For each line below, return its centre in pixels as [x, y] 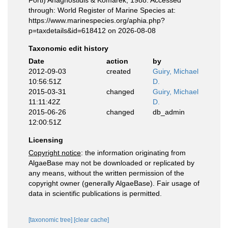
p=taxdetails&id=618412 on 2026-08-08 [92, 31]
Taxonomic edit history [68, 48]
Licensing [46, 140]
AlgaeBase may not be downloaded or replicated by [111, 163]
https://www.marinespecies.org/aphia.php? [97, 20]
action [117, 61]
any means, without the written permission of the [106, 173]
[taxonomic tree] [51, 220]
